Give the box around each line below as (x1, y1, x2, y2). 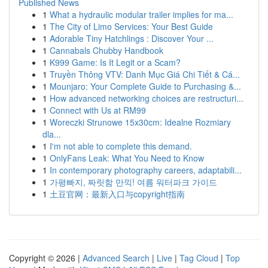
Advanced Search (83, 252, 150, 264)
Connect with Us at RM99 (50, 104, 146, 116)
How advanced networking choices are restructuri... (50, 92, 243, 104)
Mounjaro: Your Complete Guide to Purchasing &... (50, 80, 241, 92)
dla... (42, 128, 61, 140)
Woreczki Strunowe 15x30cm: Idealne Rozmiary (50, 116, 231, 128)
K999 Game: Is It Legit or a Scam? (50, 56, 181, 68)
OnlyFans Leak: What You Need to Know (50, 152, 204, 164)
